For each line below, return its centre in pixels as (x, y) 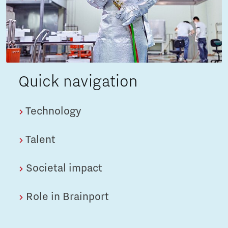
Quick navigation (78, 82)
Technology (52, 112)
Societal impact (63, 169)
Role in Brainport (66, 197)
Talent (39, 140)
